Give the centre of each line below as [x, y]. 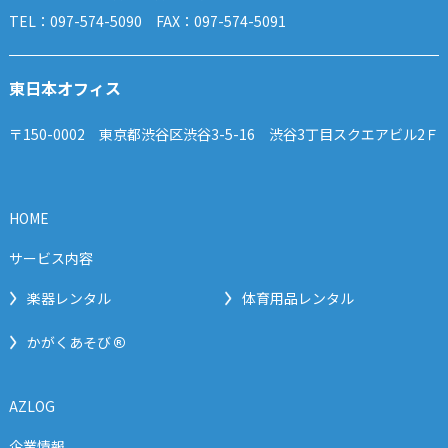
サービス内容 [50, 258]
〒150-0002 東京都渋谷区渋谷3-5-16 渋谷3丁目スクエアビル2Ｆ [223, 134]
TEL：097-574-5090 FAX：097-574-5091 [147, 21]
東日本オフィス [64, 88]
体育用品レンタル [297, 298]
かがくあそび [68, 342]
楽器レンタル [68, 298]
